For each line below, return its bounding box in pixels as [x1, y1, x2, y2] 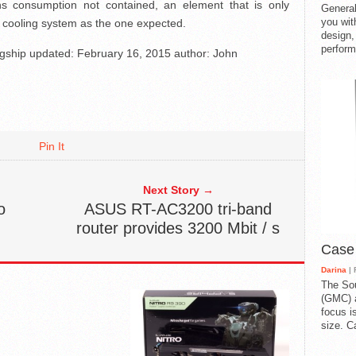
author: [171, 47, 213, 60]
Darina [321, 265, 346, 274]
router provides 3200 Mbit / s [76, 219, 280, 237]
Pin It [39, 140, 64, 153]
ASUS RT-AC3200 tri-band [84, 200, 272, 218]
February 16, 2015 [77, 47, 171, 60]
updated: [26, 47, 77, 60]
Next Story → [142, 184, 214, 196]
